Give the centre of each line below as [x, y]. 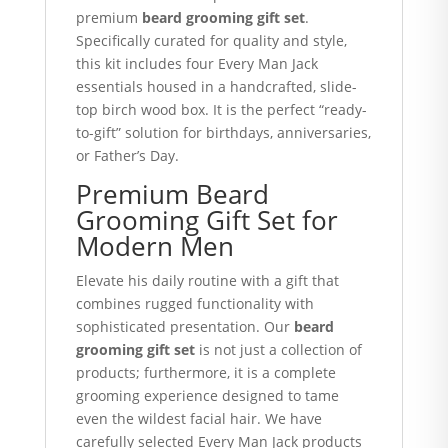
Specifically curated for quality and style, [211, 40]
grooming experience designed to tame [207, 395]
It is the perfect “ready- [287, 109]
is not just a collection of [278, 349]
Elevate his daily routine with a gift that [207, 280]
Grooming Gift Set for [206, 220]
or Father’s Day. [127, 155]
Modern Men [154, 246]
